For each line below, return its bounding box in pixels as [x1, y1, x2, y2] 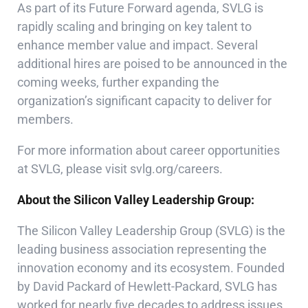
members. [17, 112, 74, 126]
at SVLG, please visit [17, 162, 130, 176]
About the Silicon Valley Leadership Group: [17, 192, 254, 207]
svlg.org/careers [130, 162, 219, 176]
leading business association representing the [17, 242, 267, 256]
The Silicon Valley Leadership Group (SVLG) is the [17, 223, 285, 238]
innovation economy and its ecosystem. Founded [17, 261, 285, 275]
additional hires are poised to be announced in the [17, 56, 287, 71]
